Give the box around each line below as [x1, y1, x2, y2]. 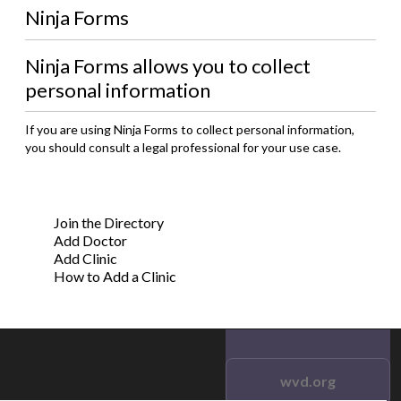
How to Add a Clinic [54, 268, 176, 285]
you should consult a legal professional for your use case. [25, 140, 341, 155]
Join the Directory [54, 214, 164, 231]
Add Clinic [54, 250, 117, 267]
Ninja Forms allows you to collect [25, 54, 311, 78]
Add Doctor [54, 232, 127, 249]
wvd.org [280, 371, 336, 389]
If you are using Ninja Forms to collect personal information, [25, 122, 354, 137]
